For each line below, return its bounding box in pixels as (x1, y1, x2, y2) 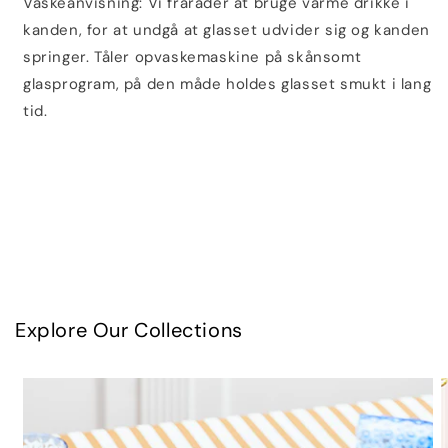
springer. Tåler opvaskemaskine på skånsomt (23, 47, 362, 67)
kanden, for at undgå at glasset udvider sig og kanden (23, 20, 430, 40)
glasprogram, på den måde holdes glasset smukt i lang (23, 74, 432, 94)
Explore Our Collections (15, 317, 243, 343)
